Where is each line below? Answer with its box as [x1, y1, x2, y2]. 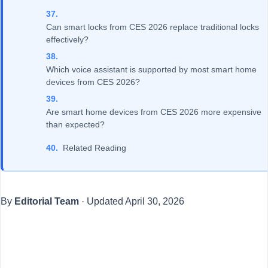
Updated [87, 196, 125, 206]
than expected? [46, 119, 105, 129]
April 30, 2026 [125, 196, 184, 206]
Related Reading [63, 143, 126, 153]
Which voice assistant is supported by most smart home [46, 64, 257, 74]
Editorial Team [14, 196, 79, 206]
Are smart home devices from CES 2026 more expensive [46, 106, 261, 117]
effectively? [46, 34, 89, 44]
